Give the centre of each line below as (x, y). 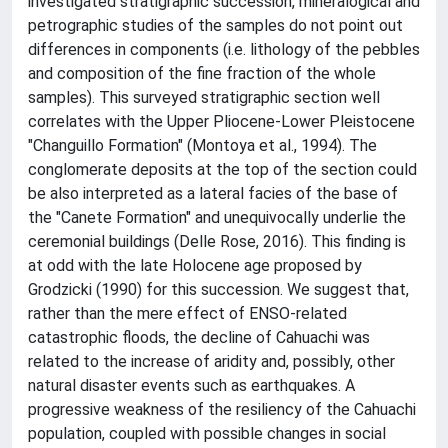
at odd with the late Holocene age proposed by (195, 265)
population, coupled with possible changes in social (207, 433)
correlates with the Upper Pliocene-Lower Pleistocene (221, 121)
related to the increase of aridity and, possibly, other (211, 361)
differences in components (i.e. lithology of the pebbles (224, 49)
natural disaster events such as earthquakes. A (191, 385)
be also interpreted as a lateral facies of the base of (213, 193)
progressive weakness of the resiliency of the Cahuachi (222, 409)
